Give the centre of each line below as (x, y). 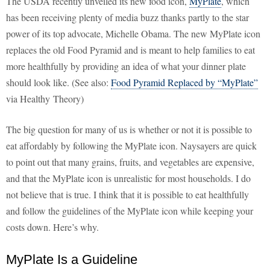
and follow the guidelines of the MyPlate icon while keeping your (130, 211)
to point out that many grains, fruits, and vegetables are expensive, (130, 162)
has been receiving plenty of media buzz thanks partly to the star (127, 17)
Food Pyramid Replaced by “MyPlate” (184, 83)
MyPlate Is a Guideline (72, 260)
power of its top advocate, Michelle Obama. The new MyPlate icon (133, 34)
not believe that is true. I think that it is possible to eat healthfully (127, 195)
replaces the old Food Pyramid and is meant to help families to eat (130, 50)
